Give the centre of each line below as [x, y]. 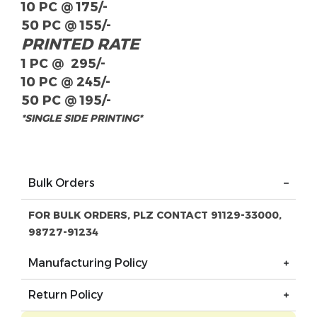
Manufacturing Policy [88, 263]
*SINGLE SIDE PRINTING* [82, 119]
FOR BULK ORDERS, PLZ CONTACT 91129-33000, [155, 215]
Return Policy [66, 295]
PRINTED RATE [80, 45]
